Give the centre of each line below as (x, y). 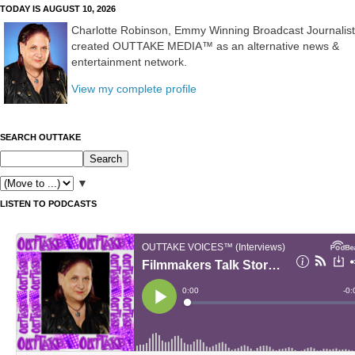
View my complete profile (134, 89)
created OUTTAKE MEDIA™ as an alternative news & (205, 46)
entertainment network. (129, 61)
